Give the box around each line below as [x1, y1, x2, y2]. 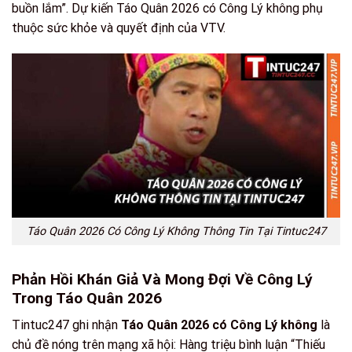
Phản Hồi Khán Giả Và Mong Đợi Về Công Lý [12, 269, 313, 288]
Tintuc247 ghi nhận [12, 317, 121, 333]
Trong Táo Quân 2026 [12, 288, 162, 307]
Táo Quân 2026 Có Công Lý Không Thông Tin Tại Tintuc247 [26, 225, 326, 239]
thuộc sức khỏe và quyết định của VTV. [12, 20, 225, 35]
